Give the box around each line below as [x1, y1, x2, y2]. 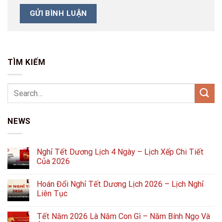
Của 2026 [37, 156, 70, 166]
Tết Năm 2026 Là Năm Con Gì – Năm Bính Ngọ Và [37, 211, 210, 221]
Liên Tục [37, 188, 67, 198]
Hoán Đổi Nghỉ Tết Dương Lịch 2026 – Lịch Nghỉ [37, 179, 204, 189]
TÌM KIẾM [7, 57, 46, 67]
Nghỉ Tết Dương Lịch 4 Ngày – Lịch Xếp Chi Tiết [37, 147, 204, 157]
